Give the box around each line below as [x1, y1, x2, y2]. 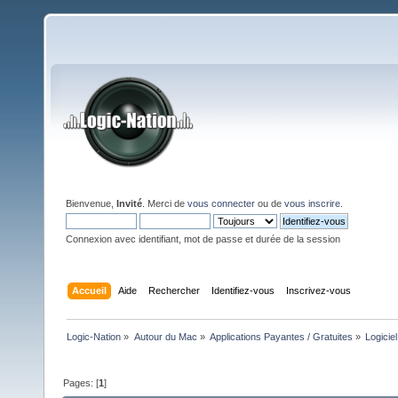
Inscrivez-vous [286, 284, 352, 296]
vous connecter [187, 198, 255, 209]
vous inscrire [284, 198, 340, 209]
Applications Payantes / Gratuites [209, 330, 353, 342]
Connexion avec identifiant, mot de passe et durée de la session [66, 234, 340, 244]
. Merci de [142, 198, 187, 209]
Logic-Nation [67, 330, 122, 342]
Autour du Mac [133, 330, 197, 342]
